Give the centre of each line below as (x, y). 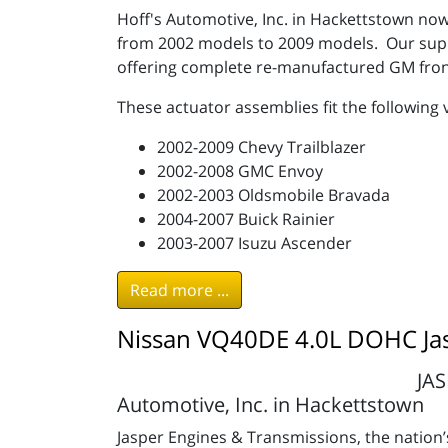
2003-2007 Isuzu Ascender (254, 243)
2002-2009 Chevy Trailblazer (261, 147)
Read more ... (179, 290)
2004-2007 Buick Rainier (246, 219)
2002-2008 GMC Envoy (240, 171)
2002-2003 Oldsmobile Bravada (273, 195)
